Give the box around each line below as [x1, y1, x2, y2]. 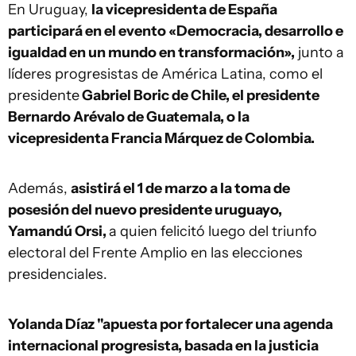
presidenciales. [8, 265, 107, 283]
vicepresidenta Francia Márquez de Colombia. [8, 130, 315, 147]
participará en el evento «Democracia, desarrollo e [8, 22, 343, 40]
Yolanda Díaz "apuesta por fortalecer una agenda [8, 315, 333, 333]
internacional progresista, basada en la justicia [8, 337, 319, 354]
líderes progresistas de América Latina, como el [8, 65, 323, 83]
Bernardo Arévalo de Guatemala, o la [8, 108, 250, 126]
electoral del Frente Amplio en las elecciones [8, 244, 303, 261]
